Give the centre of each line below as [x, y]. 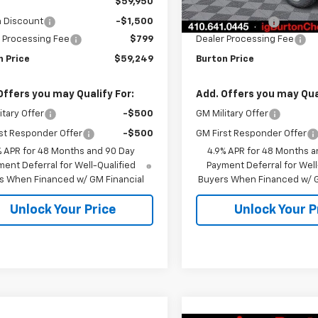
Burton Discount [232, 21]
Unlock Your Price [62, 210]
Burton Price [225, 59]
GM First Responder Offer [252, 133]
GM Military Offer [232, 114]
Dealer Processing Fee [245, 39]
